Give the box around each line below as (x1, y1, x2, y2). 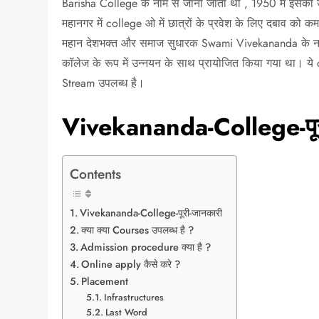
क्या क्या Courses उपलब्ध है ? (81, 223, 194, 238)
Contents (70, 163, 122, 184)
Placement (81, 274, 132, 289)
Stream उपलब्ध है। (62, 74, 145, 91)
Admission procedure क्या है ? (80, 240, 214, 255)
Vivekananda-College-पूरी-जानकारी (80, 206, 223, 221)
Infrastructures (103, 291, 164, 305)
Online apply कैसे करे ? (81, 257, 181, 272)
